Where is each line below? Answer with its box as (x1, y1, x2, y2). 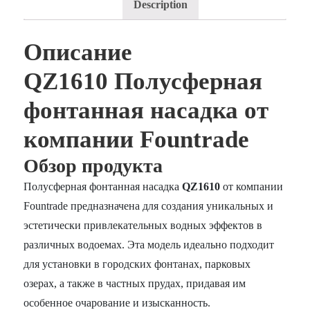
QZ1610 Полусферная (24, 67, 263, 95)
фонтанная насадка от (24, 96, 269, 124)
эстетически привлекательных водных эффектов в (24, 219, 263, 231)
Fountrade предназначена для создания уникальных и (24, 199, 274, 212)
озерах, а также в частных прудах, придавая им (24, 277, 246, 289)
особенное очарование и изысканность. (24, 296, 211, 309)
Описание (24, 38, 133, 66)
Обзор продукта (24, 154, 163, 176)
